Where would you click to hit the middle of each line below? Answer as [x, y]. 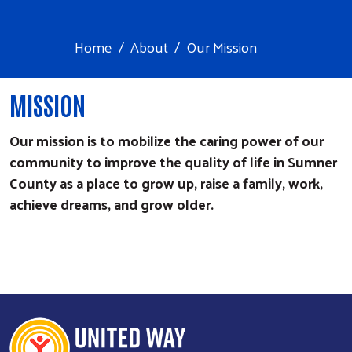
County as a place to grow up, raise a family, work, [166, 183]
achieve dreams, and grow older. [112, 204]
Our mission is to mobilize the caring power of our [167, 141]
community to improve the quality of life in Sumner [173, 162]
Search [163, 310]
